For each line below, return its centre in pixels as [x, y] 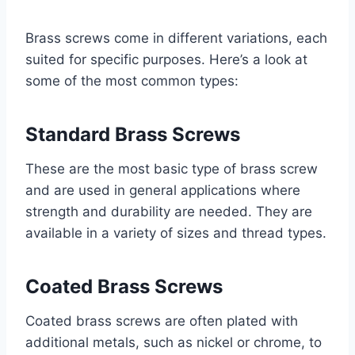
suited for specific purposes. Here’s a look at [166, 60]
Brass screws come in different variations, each [176, 38]
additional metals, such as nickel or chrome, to [174, 343]
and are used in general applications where [163, 191]
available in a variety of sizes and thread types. [176, 233]
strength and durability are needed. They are [169, 212]
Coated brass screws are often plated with [162, 321]
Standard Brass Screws [133, 135]
